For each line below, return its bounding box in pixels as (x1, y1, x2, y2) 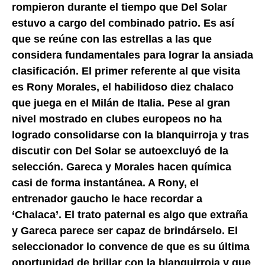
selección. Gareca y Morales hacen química (12, 160, 231, 173)
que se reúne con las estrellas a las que (12, 33, 212, 45)
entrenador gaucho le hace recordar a (12, 192, 202, 205)
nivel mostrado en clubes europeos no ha (12, 112, 222, 125)
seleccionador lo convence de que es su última (12, 240, 250, 253)
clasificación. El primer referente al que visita (12, 64, 240, 77)
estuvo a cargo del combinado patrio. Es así (12, 17, 234, 29)
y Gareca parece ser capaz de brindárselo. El (12, 224, 238, 237)
